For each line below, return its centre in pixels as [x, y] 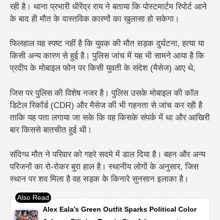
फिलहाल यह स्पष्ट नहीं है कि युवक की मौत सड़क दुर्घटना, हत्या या [107, 44]
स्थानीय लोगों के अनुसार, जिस [153, 167]
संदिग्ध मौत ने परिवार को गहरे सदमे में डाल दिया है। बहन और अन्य [108, 155]
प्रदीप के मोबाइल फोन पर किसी [58, 68]
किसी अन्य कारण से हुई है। [51, 56]
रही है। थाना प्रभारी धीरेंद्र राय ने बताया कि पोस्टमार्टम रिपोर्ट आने [108, 6]
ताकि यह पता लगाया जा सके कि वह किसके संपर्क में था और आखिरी [110, 117]
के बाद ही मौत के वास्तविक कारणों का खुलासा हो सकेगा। [95, 19]
